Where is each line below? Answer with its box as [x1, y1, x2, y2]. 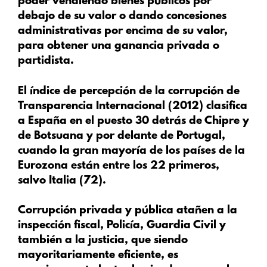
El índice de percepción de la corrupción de [18, 85, 240, 98]
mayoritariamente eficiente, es [18, 249, 178, 262]
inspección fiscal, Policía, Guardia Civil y [18, 219, 226, 232]
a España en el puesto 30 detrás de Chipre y [18, 114, 249, 128]
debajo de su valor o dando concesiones [18, 10, 226, 23]
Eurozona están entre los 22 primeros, [18, 159, 219, 172]
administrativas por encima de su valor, [18, 25, 228, 38]
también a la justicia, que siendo [18, 234, 188, 247]
